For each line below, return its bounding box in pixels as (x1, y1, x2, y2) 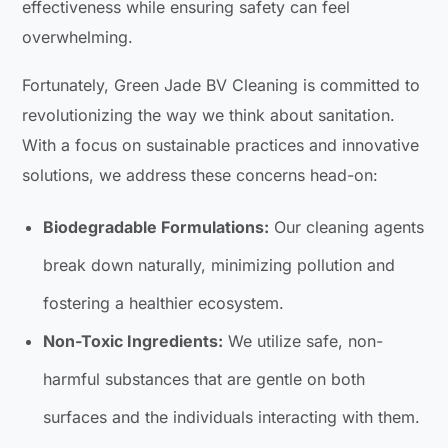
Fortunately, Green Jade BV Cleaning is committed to (22, 75, 421, 96)
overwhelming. (22, 27, 134, 48)
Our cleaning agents (269, 217, 425, 238)
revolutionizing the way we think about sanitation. (22, 105, 396, 126)
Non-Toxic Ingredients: (43, 331, 224, 352)
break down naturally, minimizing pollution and (43, 255, 396, 276)
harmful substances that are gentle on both (43, 369, 366, 390)
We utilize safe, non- (223, 331, 384, 352)
